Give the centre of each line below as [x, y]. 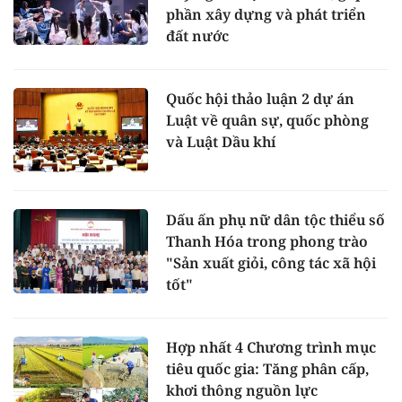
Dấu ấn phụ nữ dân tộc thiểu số [275, 220]
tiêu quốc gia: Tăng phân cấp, [267, 369]
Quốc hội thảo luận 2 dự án [260, 99]
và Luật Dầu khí [221, 142]
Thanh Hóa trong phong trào [267, 242]
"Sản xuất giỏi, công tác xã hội [271, 263]
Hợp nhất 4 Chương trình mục [271, 348]
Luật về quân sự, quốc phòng [267, 121]
